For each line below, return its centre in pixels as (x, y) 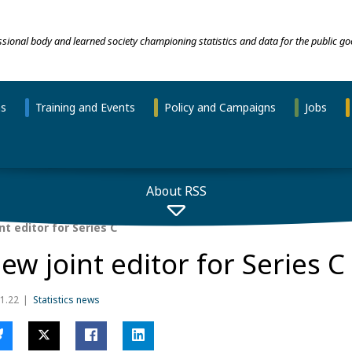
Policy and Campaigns (220, 107)
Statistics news (66, 300)
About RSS (176, 191)
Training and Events (85, 107)
